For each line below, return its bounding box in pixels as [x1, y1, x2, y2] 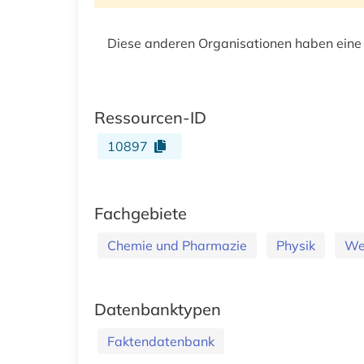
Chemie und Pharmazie [107, 236, 247, 253]
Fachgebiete [94, 202, 187, 223]
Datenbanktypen [94, 298, 221, 319]
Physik [276, 236, 315, 253]
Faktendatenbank [107, 332, 214, 349]
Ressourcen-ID [94, 106, 206, 128]
